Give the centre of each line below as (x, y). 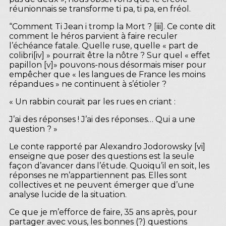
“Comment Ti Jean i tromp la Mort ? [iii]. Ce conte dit (112, 26)
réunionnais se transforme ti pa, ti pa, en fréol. (101, 9)
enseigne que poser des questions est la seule (102, 156)
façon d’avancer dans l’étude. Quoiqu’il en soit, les (109, 165)
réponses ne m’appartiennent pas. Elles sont (98, 175)
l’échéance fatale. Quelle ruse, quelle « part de (104, 45)
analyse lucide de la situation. (68, 194)
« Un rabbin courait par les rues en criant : (92, 101)
